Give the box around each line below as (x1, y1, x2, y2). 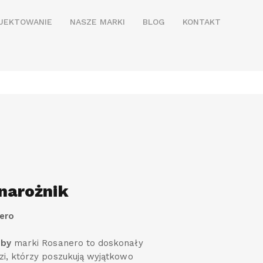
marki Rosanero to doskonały (11, 238, 143, 249)
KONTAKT (183, 17, 221, 26)
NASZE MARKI (70, 17, 125, 26)
